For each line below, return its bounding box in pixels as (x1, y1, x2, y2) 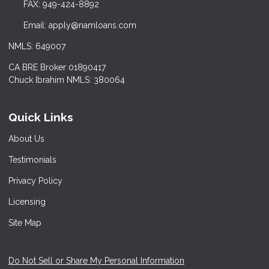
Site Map (8, 218, 41, 228)
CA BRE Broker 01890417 (8, 62, 106, 72)
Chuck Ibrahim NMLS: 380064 (8, 74, 125, 85)
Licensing (8, 197, 46, 207)
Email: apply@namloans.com (23, 20, 136, 30)
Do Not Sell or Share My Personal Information (8, 256, 184, 266)
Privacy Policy (8, 176, 62, 186)
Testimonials (8, 155, 56, 165)
